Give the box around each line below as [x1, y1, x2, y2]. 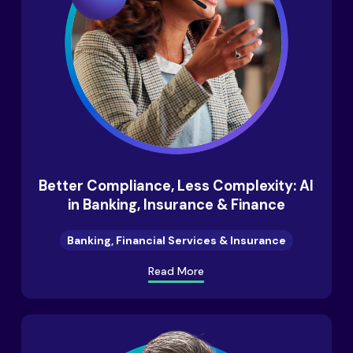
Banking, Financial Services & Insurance [66, 232, 286, 247]
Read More [148, 263, 205, 278]
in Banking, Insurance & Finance [67, 195, 285, 215]
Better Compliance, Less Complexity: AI [39, 176, 314, 196]
